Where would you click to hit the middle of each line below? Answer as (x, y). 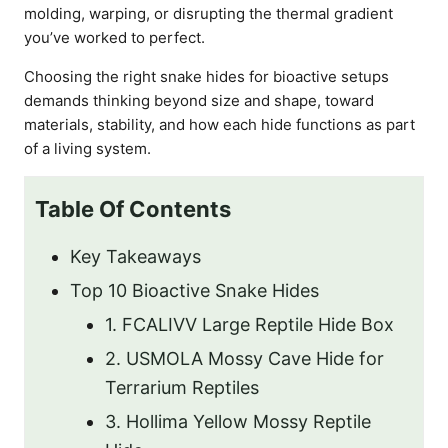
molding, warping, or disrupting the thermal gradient (208, 13)
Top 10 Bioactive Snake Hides (194, 290)
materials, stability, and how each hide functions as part (219, 124)
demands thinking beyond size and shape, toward (199, 100)
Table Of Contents (133, 208)
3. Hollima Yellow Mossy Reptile (238, 421)
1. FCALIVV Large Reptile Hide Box (249, 324)
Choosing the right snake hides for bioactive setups (206, 76)
